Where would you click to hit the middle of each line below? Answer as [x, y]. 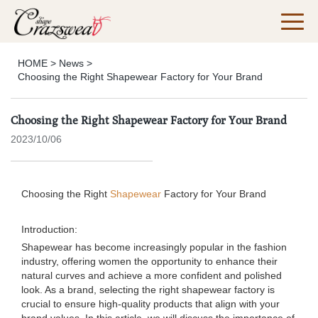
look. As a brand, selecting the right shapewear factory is [148, 290]
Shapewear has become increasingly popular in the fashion [154, 247]
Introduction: [49, 229]
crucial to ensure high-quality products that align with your [150, 304]
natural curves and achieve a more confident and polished [152, 275]
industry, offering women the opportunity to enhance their [149, 261]
